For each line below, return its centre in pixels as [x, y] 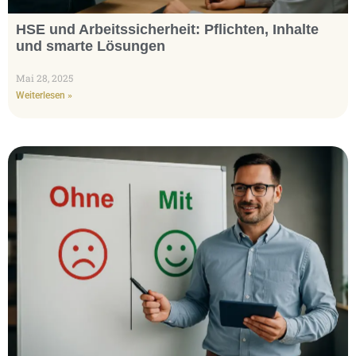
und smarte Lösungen [91, 46]
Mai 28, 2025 [44, 77]
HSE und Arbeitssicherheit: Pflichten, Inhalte [167, 29]
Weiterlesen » [44, 95]
